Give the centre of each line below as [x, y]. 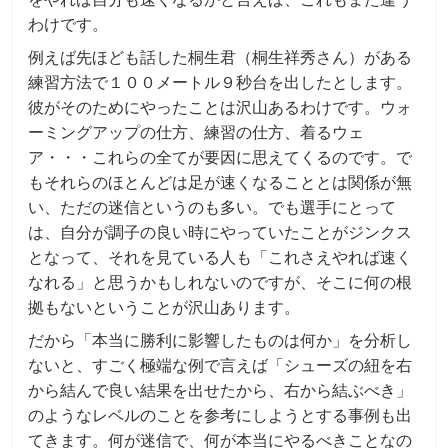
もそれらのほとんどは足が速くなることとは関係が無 [220, 181]
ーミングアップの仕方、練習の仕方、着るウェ [196, 131]
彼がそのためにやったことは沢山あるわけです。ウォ [220, 106]
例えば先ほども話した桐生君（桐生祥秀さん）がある [220, 56]
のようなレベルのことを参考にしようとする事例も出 [220, 414]
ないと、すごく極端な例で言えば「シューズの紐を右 [220, 364]
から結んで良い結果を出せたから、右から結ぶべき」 [220, 389]
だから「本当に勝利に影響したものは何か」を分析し [220, 339]
